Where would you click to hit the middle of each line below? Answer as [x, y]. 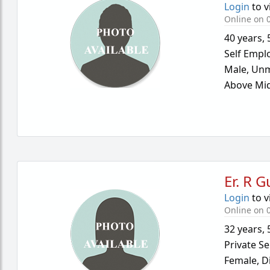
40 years [243, 38]
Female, [243, 260]
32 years [243, 229]
